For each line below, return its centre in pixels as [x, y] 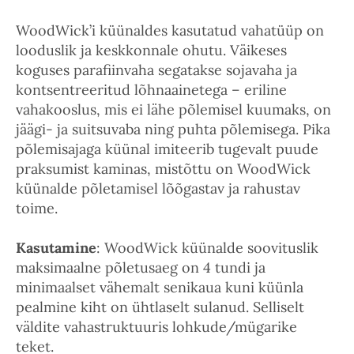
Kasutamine [56, 248]
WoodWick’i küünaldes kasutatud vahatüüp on [170, 30]
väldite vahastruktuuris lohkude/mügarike [156, 327]
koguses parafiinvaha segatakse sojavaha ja [156, 70]
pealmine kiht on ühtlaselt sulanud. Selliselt [160, 307]
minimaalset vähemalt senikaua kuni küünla [160, 287]
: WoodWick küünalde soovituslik [207, 248]
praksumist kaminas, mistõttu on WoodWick [163, 169]
